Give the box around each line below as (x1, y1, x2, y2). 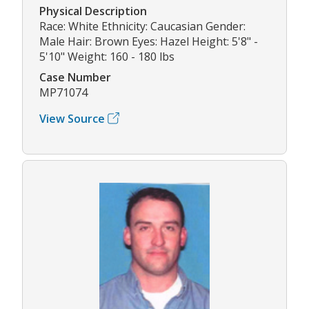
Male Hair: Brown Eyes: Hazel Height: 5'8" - (39, 33, 258, 49)
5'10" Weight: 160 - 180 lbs (39, 48, 175, 64)
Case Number (39, 69, 111, 85)
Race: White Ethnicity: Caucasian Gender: (39, 18, 246, 34)
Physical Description (39, 3, 147, 19)
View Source (39, 110, 105, 126)
